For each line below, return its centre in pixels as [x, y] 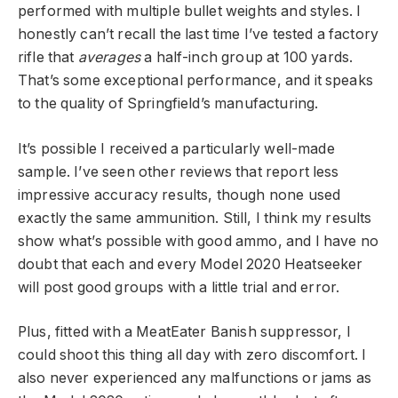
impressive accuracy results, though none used [179, 195]
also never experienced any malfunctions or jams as [195, 378]
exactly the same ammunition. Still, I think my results [195, 218]
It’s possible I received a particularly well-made [176, 148]
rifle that [48, 58]
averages [109, 58]
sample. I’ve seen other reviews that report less [179, 171]
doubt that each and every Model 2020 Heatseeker [191, 264]
